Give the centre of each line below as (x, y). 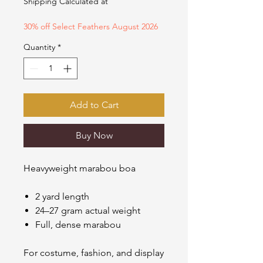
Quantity (39, 47)
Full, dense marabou (78, 225)
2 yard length (62, 197)
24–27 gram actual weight (88, 211)
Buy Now (94, 136)
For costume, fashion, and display (94, 253)
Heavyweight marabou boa (80, 168)
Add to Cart (94, 105)
